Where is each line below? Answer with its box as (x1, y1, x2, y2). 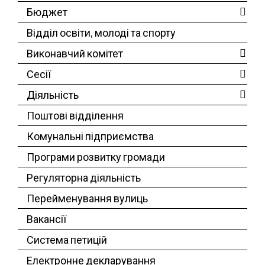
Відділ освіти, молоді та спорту (27, 25, 176, 39)
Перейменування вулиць (27, 191, 148, 205)
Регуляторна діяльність (27, 170, 141, 184)
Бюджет (27, 5, 67, 18)
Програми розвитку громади (27, 150, 165, 163)
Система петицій (27, 232, 107, 246)
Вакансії (27, 212, 66, 225)
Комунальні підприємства (27, 129, 154, 143)
